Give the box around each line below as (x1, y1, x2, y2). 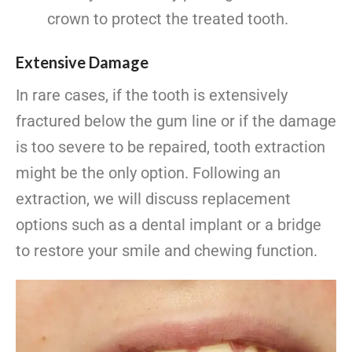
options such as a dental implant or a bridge (16, 215, 321, 235)
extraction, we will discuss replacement (16, 189, 291, 209)
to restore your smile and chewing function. (16, 241, 317, 261)
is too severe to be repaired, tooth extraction (16, 137, 325, 157)
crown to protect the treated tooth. (47, 9, 288, 29)
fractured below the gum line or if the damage (16, 112, 336, 131)
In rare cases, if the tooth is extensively (16, 86, 288, 105)
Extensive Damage (16, 53, 148, 72)
